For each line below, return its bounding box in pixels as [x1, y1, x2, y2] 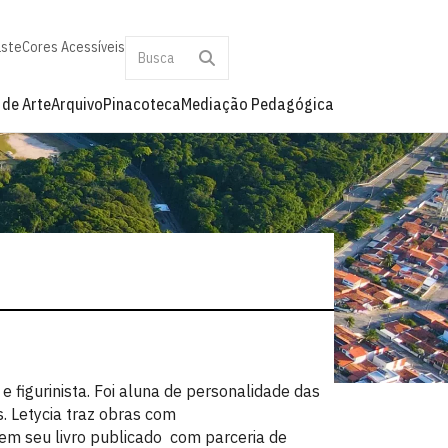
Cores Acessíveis [22, 38, 125, 56]
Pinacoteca [103, 94, 181, 114]
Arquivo [51, 94, 103, 114]
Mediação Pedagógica [181, 94, 334, 114]
